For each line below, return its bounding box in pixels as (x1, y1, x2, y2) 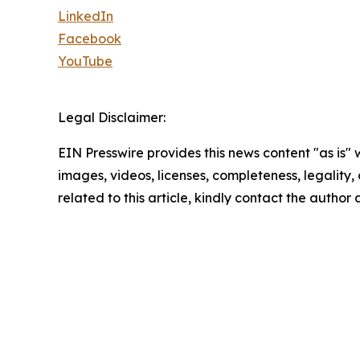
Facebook (58, 30, 121, 47)
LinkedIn (58, 7, 113, 24)
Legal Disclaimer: (58, 108, 166, 125)
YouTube (58, 52, 112, 69)
